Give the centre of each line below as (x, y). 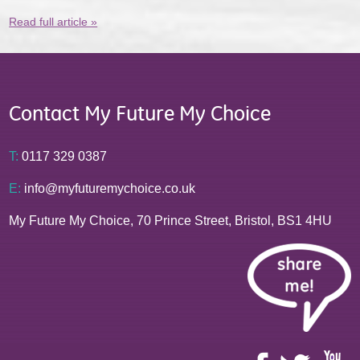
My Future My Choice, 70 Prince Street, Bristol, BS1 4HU (171, 221)
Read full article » (53, 22)
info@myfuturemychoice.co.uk (108, 189)
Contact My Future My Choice (140, 114)
